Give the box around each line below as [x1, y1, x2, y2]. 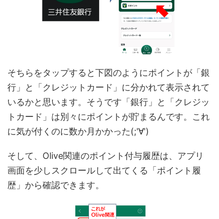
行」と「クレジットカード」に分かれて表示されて [7, 82, 210, 93]
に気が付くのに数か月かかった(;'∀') [7, 126, 149, 137]
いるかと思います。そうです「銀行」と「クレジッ [7, 97, 210, 108]
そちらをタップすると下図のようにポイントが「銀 [7, 67, 210, 78]
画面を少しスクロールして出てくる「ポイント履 [7, 165, 201, 176]
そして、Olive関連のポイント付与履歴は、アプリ [7, 151, 204, 161]
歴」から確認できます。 [7, 180, 104, 191]
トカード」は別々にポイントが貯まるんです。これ [7, 111, 210, 122]
